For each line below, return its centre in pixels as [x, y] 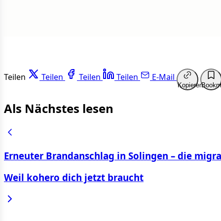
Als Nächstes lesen [59, 108]
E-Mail [163, 77]
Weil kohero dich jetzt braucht [74, 178]
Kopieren [190, 85]
